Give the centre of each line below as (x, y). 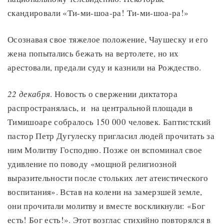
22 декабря (29, 94)
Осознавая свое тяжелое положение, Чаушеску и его (108, 39)
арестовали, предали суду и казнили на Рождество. (104, 67)
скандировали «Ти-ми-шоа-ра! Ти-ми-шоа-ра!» (98, 13)
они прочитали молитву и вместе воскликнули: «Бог (106, 206)
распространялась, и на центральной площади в (100, 108)
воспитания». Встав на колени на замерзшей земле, (105, 192)
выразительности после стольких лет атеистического (108, 178)
